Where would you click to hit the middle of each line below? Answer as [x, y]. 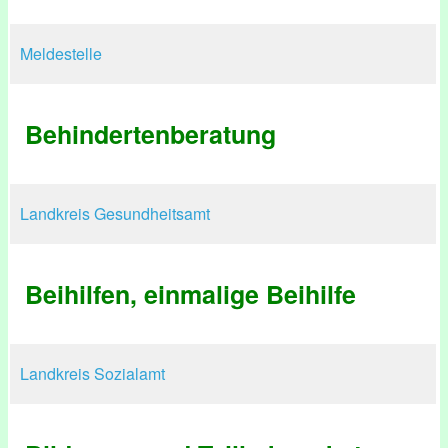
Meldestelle [61, 53]
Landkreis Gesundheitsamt [115, 213]
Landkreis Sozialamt [92, 373]
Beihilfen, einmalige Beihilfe [190, 294]
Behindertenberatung [150, 134]
